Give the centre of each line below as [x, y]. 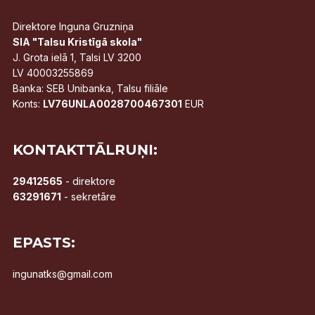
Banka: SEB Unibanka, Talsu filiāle [90, 88]
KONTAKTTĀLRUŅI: [85, 149]
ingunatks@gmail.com [62, 274]
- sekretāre [88, 196]
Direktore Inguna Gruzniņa [73, 26]
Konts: [27, 103]
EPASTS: [44, 242]
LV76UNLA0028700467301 [112, 103]
